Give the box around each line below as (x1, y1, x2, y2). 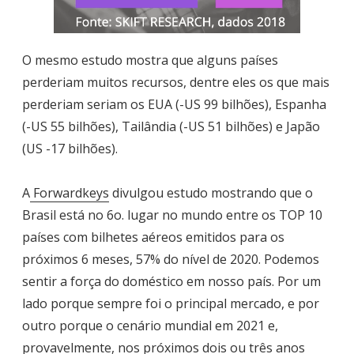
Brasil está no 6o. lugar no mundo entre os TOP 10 (22, 206, 322, 224)
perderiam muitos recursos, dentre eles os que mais (22, 73, 330, 92)
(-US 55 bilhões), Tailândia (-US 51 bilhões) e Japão (22, 118, 320, 136)
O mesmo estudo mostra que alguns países (22, 51, 278, 70)
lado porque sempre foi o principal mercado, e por (22, 295, 319, 313)
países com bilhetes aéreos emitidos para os (22, 228, 284, 247)
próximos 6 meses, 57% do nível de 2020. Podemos (22, 250, 319, 269)
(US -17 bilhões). (22, 140, 118, 158)
